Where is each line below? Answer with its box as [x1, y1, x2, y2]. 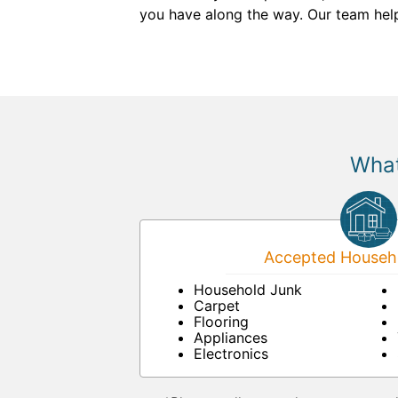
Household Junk [194, 281, 302, 298]
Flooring [194, 313, 249, 330]
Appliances [194, 329, 267, 346]
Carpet [194, 297, 240, 314]
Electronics [194, 345, 268, 362]
